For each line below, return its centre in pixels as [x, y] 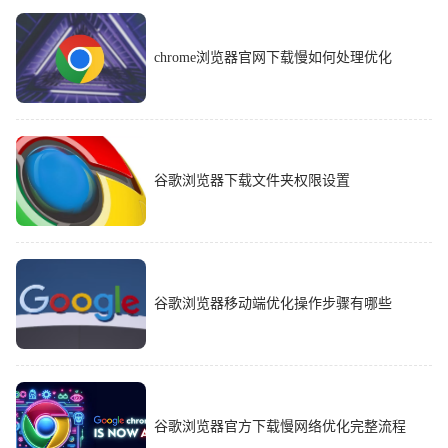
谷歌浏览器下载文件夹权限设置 [252, 180]
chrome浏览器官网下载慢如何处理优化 [273, 57]
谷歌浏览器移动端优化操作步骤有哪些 [273, 303]
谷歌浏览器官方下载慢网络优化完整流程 [280, 426]
